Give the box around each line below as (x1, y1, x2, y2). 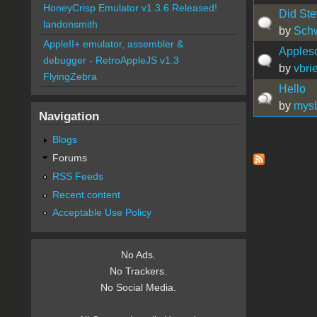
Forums (52, 151, 87, 163)
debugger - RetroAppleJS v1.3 (42, 54, 179, 67)
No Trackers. (110, 265, 168, 277)
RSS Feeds (52, 170, 103, 182)
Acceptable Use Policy (52, 207, 151, 219)
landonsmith (42, 18, 98, 30)
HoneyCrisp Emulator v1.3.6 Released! (42, 2, 217, 14)
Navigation (38, 109, 99, 124)
